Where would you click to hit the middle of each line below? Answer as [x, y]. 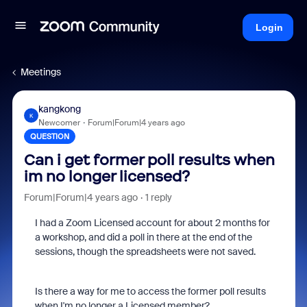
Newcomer [59, 123]
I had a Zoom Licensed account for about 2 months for [152, 223]
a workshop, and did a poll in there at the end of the [143, 237]
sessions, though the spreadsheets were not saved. [145, 251]
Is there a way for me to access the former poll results [150, 291]
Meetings [41, 72]
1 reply [158, 197]
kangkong [59, 109]
